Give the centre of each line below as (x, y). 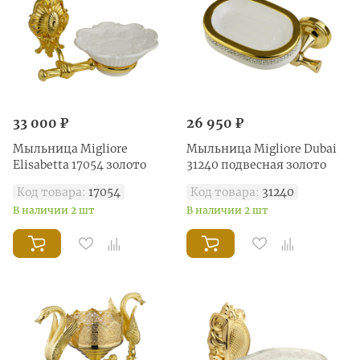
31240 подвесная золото (256, 164)
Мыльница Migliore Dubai (262, 148)
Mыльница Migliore (70, 148)
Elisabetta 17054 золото (80, 164)
